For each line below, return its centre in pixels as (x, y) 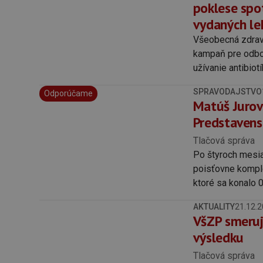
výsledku (218, 237)
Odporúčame (69, 93)
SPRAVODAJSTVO (227, 91)
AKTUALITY (214, 206)
